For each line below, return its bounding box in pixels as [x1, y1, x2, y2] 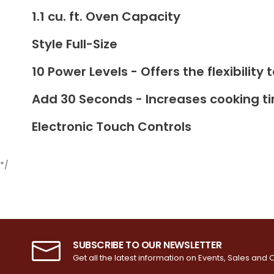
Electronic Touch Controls [32, 117, 191, 135]
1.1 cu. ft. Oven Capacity [32, 7, 180, 25]
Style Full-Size [32, 35, 117, 53]
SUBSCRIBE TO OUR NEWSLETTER [73, 237, 222, 252]
